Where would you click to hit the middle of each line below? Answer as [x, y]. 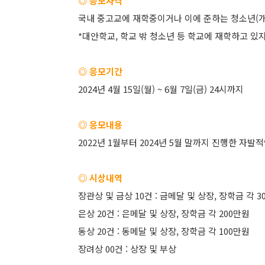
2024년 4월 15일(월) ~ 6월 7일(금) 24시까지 [161, 89]
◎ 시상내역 [100, 178]
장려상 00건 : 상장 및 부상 [127, 249]
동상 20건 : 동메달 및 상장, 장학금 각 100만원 [164, 231]
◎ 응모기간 [100, 71]
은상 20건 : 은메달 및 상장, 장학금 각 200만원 [164, 213]
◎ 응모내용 [100, 125]
